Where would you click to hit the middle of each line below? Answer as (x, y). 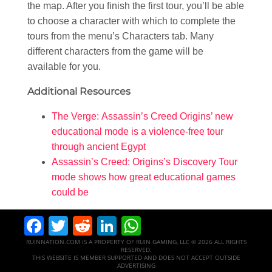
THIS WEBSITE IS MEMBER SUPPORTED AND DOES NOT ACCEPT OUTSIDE (136, 257)
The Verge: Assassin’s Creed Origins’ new (142, 116)
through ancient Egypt (99, 146)
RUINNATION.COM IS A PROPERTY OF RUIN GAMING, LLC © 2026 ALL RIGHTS (136, 242)
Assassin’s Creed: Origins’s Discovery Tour (144, 161)
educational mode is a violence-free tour (138, 131)
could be (70, 192)
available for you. (64, 66)
